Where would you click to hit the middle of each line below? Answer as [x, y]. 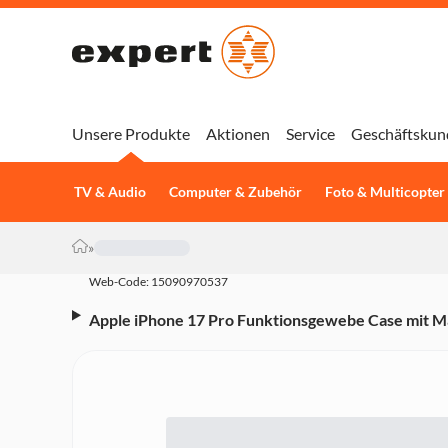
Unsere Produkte [131, 133]
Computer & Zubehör [235, 192]
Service [310, 133]
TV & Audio [109, 192]
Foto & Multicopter [384, 192]
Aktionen [238, 133]
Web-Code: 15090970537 [158, 281]
